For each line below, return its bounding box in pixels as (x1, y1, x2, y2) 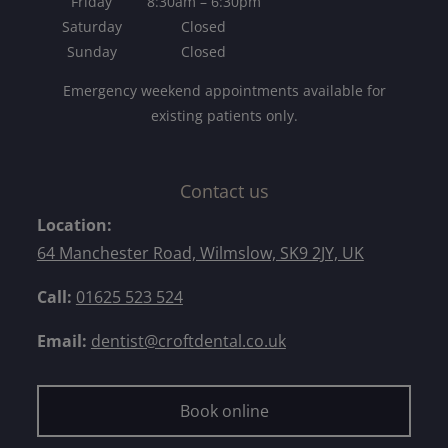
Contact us (179, 178, 269, 203)
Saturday (61, 17, 122, 37)
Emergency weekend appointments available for (62, 81, 386, 101)
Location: (36, 214, 112, 237)
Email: (36, 330, 91, 353)
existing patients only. (150, 106, 298, 126)
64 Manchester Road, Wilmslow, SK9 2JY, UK (36, 242, 364, 265)
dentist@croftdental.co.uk (90, 330, 286, 353)
